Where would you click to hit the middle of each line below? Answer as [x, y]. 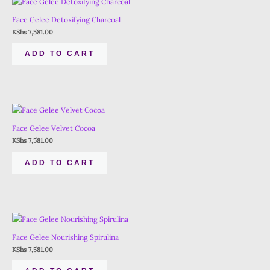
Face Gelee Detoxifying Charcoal [66, 20]
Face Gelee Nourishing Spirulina [65, 237]
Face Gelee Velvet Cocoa [54, 128]
